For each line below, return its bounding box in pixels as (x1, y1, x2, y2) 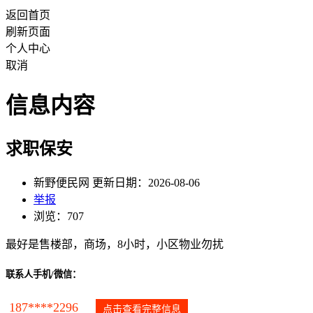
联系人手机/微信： (6, 268, 81, 279)
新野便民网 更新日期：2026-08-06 (34, 176, 200, 189)
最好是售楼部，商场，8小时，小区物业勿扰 (6, 238, 224, 250)
